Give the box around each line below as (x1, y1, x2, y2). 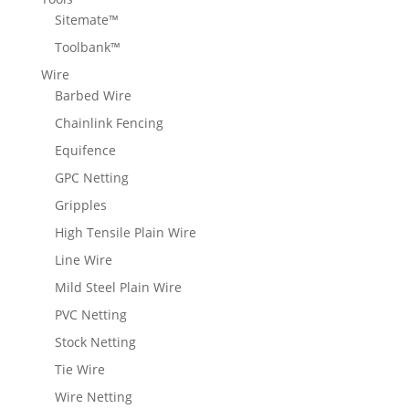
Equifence (54, 142, 116, 160)
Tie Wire (54, 361, 105, 379)
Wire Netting (54, 388, 132, 406)
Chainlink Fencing (54, 114, 163, 132)
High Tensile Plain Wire (54, 224, 196, 242)
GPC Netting (54, 169, 129, 187)
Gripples (54, 196, 107, 215)
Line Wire (54, 251, 112, 269)
